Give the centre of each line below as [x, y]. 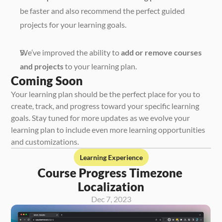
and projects [42, 66]
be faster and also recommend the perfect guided [103, 10]
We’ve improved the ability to [71, 52]
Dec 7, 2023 [111, 199]
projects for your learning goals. [74, 24]
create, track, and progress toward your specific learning [105, 106]
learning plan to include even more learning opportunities [108, 129]
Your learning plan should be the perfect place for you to [106, 94]
